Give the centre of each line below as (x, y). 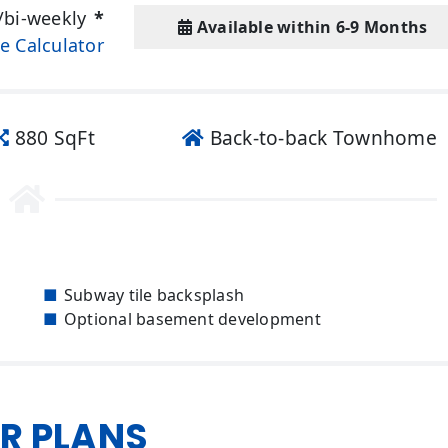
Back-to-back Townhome (320, 138)
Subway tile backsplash (154, 294)
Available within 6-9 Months (312, 27)
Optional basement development (192, 318)
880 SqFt (52, 138)
